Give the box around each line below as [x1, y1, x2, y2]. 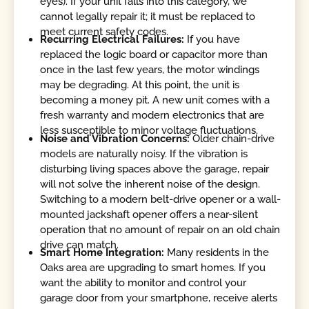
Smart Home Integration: [40, 246, 168, 259]
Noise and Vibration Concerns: [40, 132, 193, 145]
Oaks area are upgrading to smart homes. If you [40, 261, 266, 275]
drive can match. [40, 238, 119, 251]
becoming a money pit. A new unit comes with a [40, 94, 270, 107]
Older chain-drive [192, 132, 275, 145]
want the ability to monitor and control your [40, 277, 247, 290]
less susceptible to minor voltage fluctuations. [40, 124, 259, 137]
